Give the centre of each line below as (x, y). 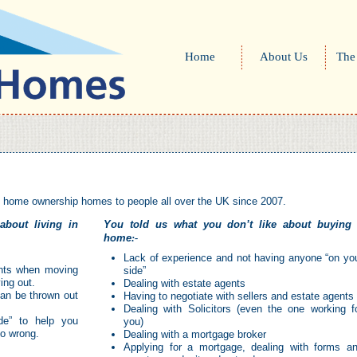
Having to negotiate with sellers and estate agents (239, 296)
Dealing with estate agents (188, 283)
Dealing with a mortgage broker (195, 334)
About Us (284, 57)
